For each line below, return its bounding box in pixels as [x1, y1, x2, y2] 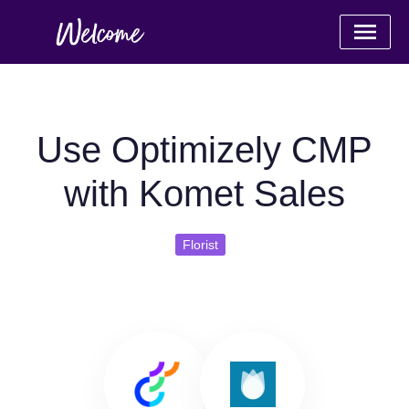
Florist [182, 237, 218, 252]
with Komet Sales [64, 173, 345, 214]
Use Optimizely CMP [37, 130, 372, 170]
